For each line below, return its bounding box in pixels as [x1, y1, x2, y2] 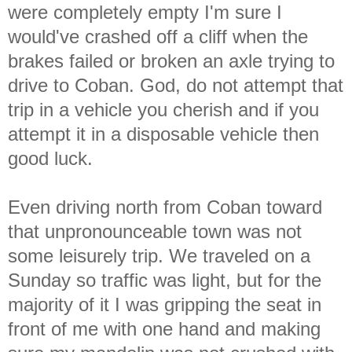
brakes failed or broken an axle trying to [8, 49, 335, 71]
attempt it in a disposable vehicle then [8, 123, 319, 145]
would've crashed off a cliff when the [8, 25, 308, 47]
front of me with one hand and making [8, 317, 321, 339]
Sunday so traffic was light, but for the [8, 269, 321, 291]
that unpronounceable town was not [8, 220, 302, 242]
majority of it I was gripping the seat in [8, 293, 321, 315]
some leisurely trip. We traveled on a [8, 244, 310, 266]
